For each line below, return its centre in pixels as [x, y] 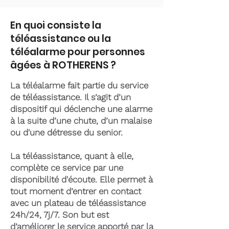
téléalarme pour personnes [78, 52]
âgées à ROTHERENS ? [63, 65]
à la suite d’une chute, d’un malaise [81, 121]
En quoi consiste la [56, 25]
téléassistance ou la [61, 39]
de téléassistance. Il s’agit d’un [71, 97]
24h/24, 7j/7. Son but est [60, 215]
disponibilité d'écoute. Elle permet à [82, 179]
